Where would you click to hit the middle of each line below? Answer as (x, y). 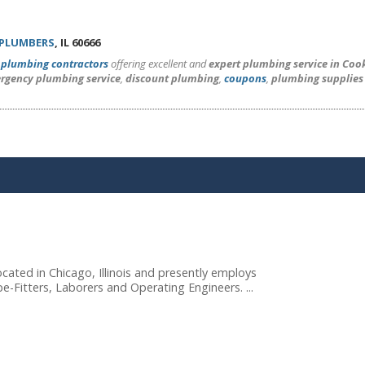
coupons (245, 78)
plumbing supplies (317, 78)
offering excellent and (158, 64)
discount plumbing (172, 78)
